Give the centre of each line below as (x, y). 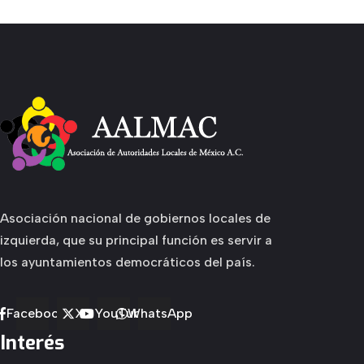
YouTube (121, 313)
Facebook (37, 313)
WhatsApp (160, 313)
